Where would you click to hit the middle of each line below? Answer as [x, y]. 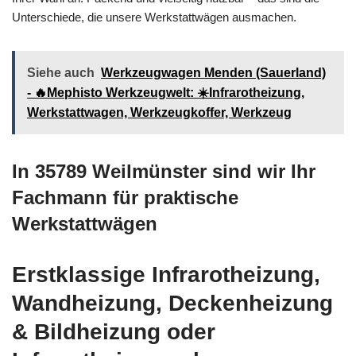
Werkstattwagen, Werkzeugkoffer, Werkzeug [159, 112]
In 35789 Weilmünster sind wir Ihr [164, 171]
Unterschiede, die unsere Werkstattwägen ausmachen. [154, 17]
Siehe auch [61, 72]
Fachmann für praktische [125, 197]
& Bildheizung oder [114, 331]
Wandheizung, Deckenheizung [172, 303]
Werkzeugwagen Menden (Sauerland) [213, 72]
